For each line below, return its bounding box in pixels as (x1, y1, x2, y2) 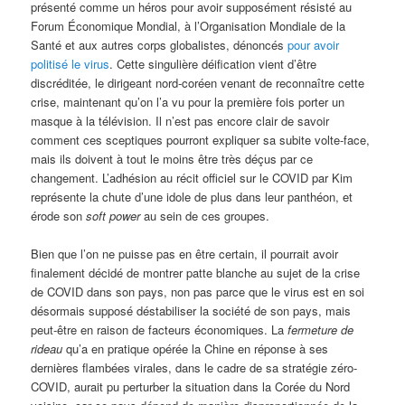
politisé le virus (31, 55, 110, 73)
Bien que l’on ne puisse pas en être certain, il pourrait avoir (31, 245, 339, 263)
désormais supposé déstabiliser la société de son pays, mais (31, 302, 352, 320)
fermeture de (287, 321, 354, 339)
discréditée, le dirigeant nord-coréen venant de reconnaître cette (31, 74, 365, 92)
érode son (31, 207, 87, 225)
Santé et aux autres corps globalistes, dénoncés (31, 36, 288, 54)
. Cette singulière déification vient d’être (109, 55, 317, 73)
